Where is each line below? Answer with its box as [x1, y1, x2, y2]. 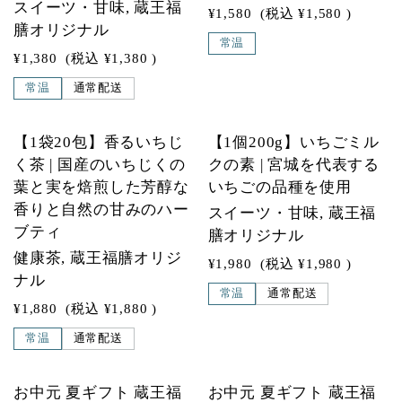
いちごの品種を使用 [207, 179, 352, 196]
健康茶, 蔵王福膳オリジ [13, 249, 182, 267]
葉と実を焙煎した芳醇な [13, 179, 189, 196]
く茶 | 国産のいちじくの [13, 156, 186, 173]
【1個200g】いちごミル [207, 134, 380, 151]
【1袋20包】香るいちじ [13, 134, 184, 151]
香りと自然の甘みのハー [13, 201, 189, 218]
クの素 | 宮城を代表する [207, 156, 380, 173]
